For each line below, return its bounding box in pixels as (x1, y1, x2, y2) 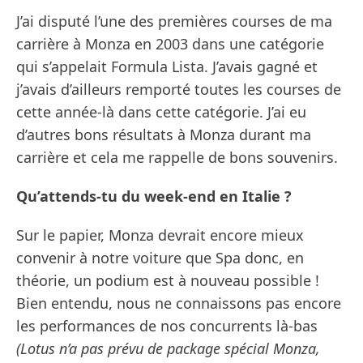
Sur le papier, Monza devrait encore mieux (16, 225, 304, 246)
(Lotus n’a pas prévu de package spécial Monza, (16, 339, 320, 359)
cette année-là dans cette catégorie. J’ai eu (16, 102, 306, 122)
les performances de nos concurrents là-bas (16, 316, 318, 336)
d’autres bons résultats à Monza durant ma (16, 125, 311, 145)
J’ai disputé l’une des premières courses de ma (16, 11, 332, 32)
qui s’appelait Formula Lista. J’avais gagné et (16, 57, 318, 77)
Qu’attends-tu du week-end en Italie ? (16, 186, 292, 207)
